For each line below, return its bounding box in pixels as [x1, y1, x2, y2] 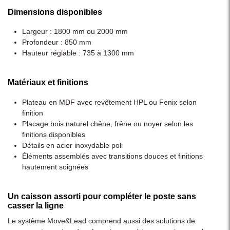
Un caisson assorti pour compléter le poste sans [8, 192, 196, 201]
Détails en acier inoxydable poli [22, 141, 123, 149]
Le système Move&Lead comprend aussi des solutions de [8, 217, 195, 225]
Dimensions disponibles [8, 7, 102, 16]
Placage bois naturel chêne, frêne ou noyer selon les [22, 119, 193, 128]
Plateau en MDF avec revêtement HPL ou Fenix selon [22, 98, 197, 106]
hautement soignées [22, 162, 88, 171]
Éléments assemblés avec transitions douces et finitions [22, 151, 203, 160]
